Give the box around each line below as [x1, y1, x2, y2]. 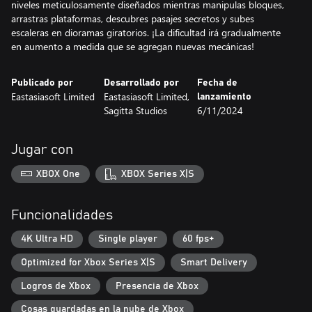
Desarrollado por [104, 78, 180, 88]
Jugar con [11, 143, 73, 157]
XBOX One [36, 169, 81, 179]
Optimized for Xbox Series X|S [21, 257, 155, 267]
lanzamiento [196, 92, 251, 102]
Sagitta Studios [104, 104, 168, 117]
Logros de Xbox [21, 281, 91, 291]
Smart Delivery [180, 257, 247, 267]
